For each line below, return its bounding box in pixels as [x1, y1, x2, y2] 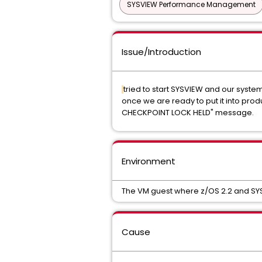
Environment [122, 155, 175, 167]
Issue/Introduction [122, 46, 201, 58]
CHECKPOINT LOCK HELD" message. [122, 107, 256, 118]
